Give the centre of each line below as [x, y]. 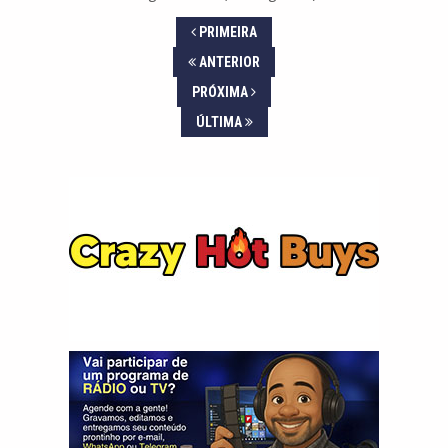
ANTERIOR [228, 62]
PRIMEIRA [226, 32]
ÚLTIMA [220, 122]
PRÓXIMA [221, 92]
